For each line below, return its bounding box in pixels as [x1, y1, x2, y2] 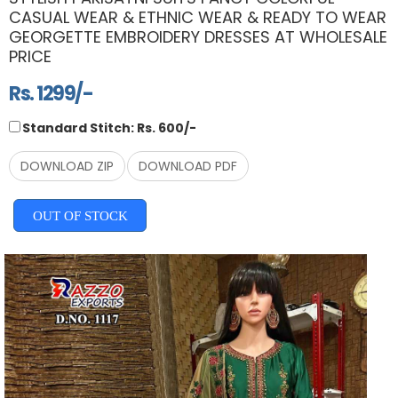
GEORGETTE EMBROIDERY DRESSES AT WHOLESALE [9, 25, 387, 48]
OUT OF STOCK [32, 208, 128, 222]
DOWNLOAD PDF [139, 156, 237, 175]
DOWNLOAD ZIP [20, 156, 114, 175]
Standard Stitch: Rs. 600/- [22, 118, 196, 137]
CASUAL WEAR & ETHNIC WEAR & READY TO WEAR [9, 5, 386, 28]
